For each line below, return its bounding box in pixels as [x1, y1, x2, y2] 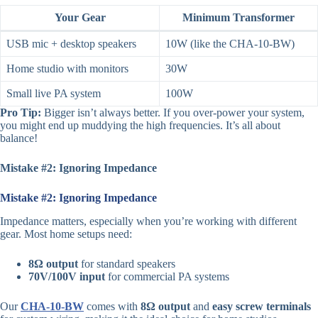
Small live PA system [6, 87, 101, 100]
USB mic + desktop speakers [6, 38, 136, 50]
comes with [84, 300, 141, 313]
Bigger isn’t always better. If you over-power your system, [41, 106, 305, 119]
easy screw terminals [212, 300, 311, 313]
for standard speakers [78, 258, 175, 270]
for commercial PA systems [105, 270, 229, 283]
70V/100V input [28, 270, 105, 283]
